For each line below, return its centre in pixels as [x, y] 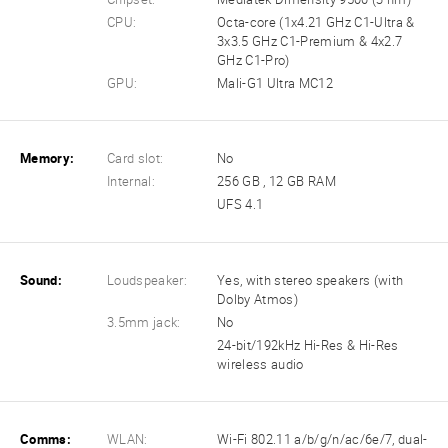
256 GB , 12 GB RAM [277, 182]
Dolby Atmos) [258, 299]
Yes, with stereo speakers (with [310, 280]
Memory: [47, 159]
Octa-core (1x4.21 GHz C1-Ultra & [316, 23]
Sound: [41, 280]
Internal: [131, 182]
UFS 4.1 [240, 205]
